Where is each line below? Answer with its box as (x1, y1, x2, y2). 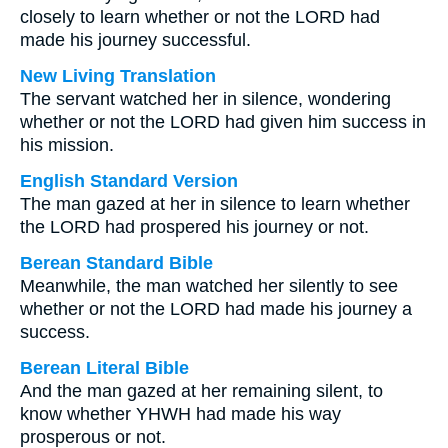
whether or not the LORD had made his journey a (20, 299, 412, 319)
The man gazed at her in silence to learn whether (20, 194, 410, 214)
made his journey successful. (20, 30, 251, 50)
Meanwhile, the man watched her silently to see (20, 276, 398, 296)
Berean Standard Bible (20, 253, 213, 273)
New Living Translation (20, 66, 216, 86)
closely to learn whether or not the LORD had (20, 7, 380, 27)
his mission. (20, 135, 114, 155)
